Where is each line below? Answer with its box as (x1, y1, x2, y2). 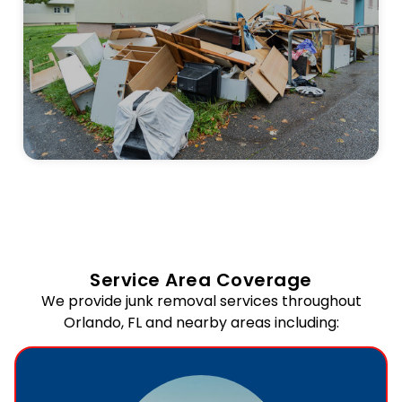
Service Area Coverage (90, 267, 312, 293)
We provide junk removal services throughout (40, 290, 362, 311)
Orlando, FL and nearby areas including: (63, 311, 339, 333)
